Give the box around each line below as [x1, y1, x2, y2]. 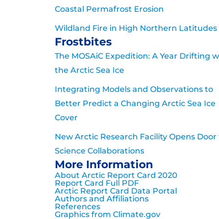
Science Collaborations [55, 146, 144, 156]
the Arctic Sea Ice [55, 66, 124, 75]
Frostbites [55, 35, 112, 49]
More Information [55, 158, 153, 172]
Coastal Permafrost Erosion [55, 4, 164, 14]
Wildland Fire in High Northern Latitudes [55, 23, 217, 33]
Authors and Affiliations [55, 194, 149, 204]
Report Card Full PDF [55, 178, 139, 188]
